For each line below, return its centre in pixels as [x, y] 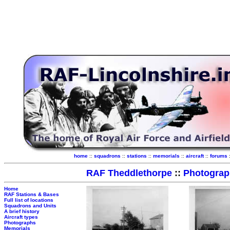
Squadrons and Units [30, 206]
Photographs [20, 223]
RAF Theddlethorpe [130, 173]
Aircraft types [21, 217]
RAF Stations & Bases [32, 194]
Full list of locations [29, 200]
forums [219, 156]
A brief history [22, 211]
